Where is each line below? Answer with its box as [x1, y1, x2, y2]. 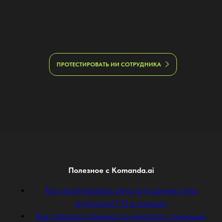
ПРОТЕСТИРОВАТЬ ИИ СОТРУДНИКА [56, 60, 161, 68]
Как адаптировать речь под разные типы [45, 184, 197, 195]
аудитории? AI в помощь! [75, 197, 167, 208]
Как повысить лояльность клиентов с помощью [36, 210, 206, 221]
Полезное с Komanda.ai [68, 165, 154, 175]
